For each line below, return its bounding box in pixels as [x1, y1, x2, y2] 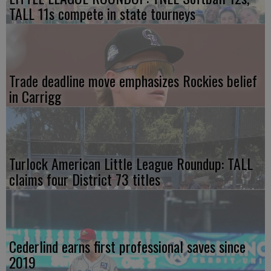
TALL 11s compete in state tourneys [9, 2, 195, 25]
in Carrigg [9, 85, 61, 108]
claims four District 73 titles [9, 168, 160, 191]
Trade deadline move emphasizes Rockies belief [9, 70, 257, 92]
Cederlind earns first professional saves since [9, 235, 246, 258]
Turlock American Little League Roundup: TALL [9, 152, 253, 175]
